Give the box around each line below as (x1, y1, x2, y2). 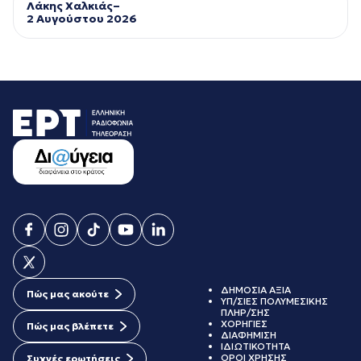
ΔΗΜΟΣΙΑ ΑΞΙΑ (221, 284, 291, 297)
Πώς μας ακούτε (27, 288, 109, 301)
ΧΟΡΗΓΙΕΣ (221, 317, 268, 330)
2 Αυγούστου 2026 (27, 10, 137, 26)
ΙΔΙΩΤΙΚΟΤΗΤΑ (221, 340, 290, 353)
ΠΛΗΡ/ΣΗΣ (221, 306, 270, 319)
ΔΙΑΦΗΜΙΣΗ (221, 329, 276, 342)
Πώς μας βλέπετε (27, 320, 114, 333)
